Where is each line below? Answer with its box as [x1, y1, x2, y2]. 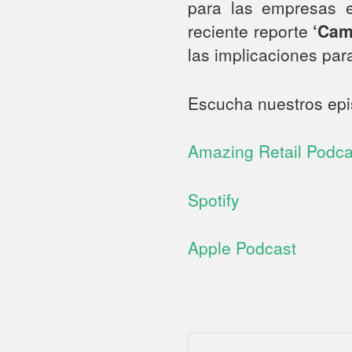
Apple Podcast [188, 236, 297, 260]
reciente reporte [188, 19, 308, 43]
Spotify [188, 187, 245, 211]
